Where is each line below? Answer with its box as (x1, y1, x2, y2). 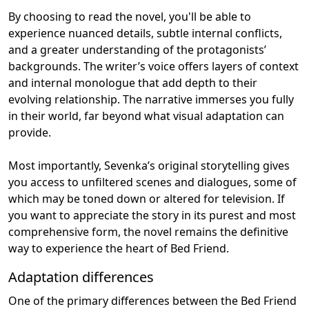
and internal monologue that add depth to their (8, 74, 257, 90)
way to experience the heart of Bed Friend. (8, 240, 229, 256)
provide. (8, 124, 51, 140)
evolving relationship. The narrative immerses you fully (8, 91, 294, 107)
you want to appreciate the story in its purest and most (8, 207, 296, 223)
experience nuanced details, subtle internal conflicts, (8, 25, 282, 41)
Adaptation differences (8, 267, 154, 286)
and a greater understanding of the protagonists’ (8, 41, 266, 57)
